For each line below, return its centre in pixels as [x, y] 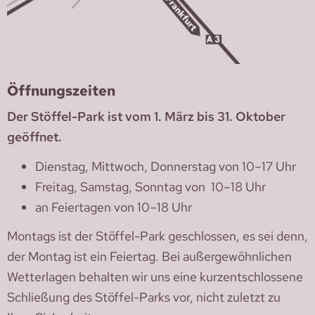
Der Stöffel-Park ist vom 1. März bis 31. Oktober [146, 117]
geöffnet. [34, 137]
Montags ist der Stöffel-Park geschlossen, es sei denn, [157, 236]
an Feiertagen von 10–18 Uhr [114, 207]
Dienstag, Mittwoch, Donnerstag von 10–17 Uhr [166, 166]
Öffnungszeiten [61, 91]
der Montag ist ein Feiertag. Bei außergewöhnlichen [149, 257]
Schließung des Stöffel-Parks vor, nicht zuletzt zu [144, 297]
